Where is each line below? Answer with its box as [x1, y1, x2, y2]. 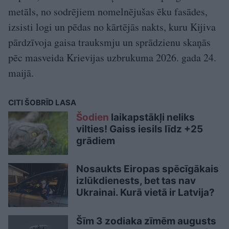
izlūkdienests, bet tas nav [76, 175, 196, 187]
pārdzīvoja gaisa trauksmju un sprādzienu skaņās [8, 35, 211, 49]
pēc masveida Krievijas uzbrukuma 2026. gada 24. [8, 51, 216, 64]
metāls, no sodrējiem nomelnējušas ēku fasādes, [8, 5, 208, 18]
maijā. [8, 66, 34, 80]
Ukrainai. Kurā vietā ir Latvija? [76, 187, 215, 199]
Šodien [76, 111, 109, 123]
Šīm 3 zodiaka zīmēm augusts [76, 215, 216, 227]
